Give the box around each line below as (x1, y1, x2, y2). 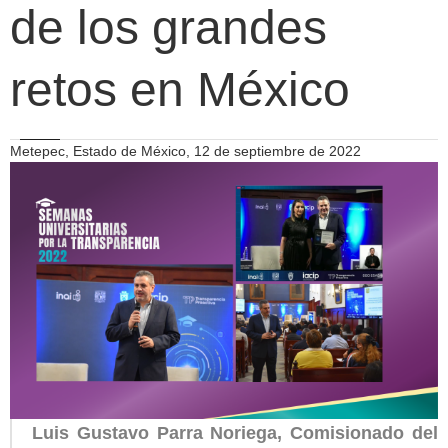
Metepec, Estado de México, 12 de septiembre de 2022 (10, 143, 361, 159)
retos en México (10, 63, 350, 116)
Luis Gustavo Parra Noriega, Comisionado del (32, 422, 438, 443)
